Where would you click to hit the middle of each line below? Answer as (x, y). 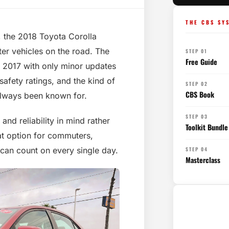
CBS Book (200, 94)
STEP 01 (197, 51)
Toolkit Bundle (207, 127)
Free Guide (201, 62)
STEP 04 (197, 149)
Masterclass (203, 160)
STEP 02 (197, 84)
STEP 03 (197, 117)
